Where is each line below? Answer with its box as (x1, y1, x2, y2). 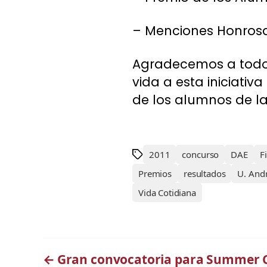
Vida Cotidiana (138, 187, 196, 199)
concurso (182, 148, 219, 161)
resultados (183, 167, 226, 180)
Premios (138, 167, 172, 180)
